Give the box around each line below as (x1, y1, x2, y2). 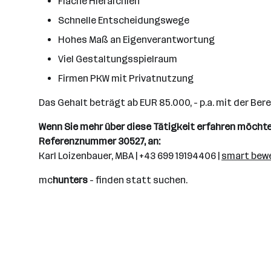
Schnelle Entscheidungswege (58, 15, 189, 26)
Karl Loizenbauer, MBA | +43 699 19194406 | (39, 150, 221, 162)
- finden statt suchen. (88, 174, 188, 186)
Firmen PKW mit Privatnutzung (58, 73, 194, 84)
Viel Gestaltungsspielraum (58, 53, 177, 65)
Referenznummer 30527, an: (39, 135, 160, 147)
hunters (53, 174, 88, 186)
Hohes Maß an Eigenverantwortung (58, 34, 215, 45)
